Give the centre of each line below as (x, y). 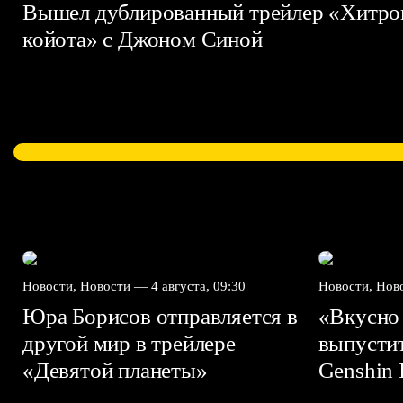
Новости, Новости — (87, 286)
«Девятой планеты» (118, 370)
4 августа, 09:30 (198, 286)
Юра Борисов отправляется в (160, 316)
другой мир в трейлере (129, 343)
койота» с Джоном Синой (145, 39)
